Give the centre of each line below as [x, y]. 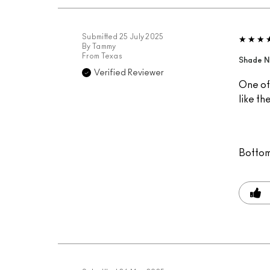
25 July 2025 [142, 37]
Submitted [101, 37]
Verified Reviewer [129, 73]
